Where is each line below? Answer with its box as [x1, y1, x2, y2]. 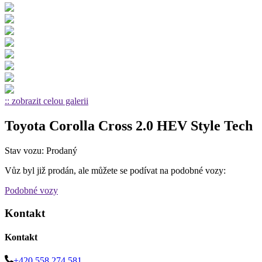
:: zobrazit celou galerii [5, 96, 88, 106]
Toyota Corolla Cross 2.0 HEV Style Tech [5, 118, 253, 133]
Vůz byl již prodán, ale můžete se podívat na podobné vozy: [5, 165, 226, 175]
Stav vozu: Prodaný [5, 145, 77, 156]
